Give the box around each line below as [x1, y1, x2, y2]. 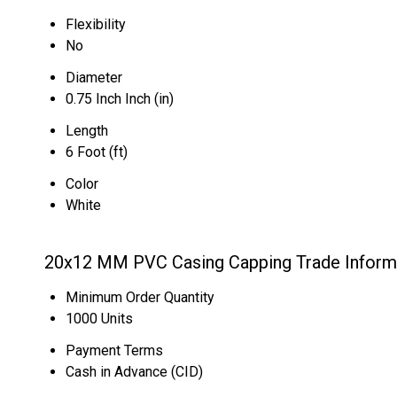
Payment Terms [66, 342, 163, 359]
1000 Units [66, 310, 133, 327]
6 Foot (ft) [66, 144, 128, 160]
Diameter [66, 69, 122, 86]
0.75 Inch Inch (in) [66, 90, 174, 107]
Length [66, 122, 108, 139]
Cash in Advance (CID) [66, 363, 203, 380]
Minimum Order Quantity [66, 289, 214, 306]
